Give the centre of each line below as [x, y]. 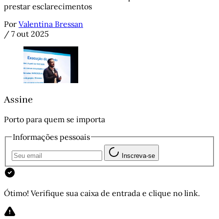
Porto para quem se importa [55, 120]
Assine [18, 100]
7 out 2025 [30, 34]
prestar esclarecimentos [48, 7]
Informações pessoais [51, 137]
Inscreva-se [138, 155]
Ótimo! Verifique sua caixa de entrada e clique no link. [102, 193]
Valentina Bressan [51, 24]
